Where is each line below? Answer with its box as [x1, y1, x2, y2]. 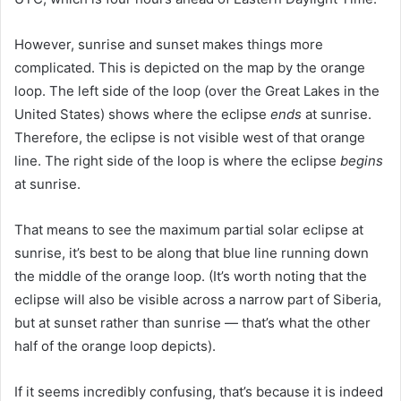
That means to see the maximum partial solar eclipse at [14, 221, 363, 239]
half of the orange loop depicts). [14, 337, 216, 355]
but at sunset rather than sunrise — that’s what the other [14, 314, 371, 332]
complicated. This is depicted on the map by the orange [14, 59, 365, 77]
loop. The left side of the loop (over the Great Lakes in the [14, 82, 380, 100]
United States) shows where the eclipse [14, 106, 270, 124]
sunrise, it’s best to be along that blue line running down [14, 244, 369, 262]
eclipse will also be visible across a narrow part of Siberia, [14, 291, 381, 309]
